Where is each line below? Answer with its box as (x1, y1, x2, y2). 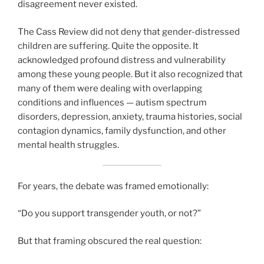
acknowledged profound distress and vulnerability (18, 54, 226, 65)
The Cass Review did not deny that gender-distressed (18, 26, 240, 37)
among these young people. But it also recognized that (18, 68, 243, 80)
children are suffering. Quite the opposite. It (18, 40, 199, 51)
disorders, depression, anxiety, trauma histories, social (18, 111, 242, 122)
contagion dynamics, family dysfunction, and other (18, 125, 226, 136)
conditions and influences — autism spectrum (18, 97, 207, 108)
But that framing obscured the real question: (18, 235, 202, 246)
